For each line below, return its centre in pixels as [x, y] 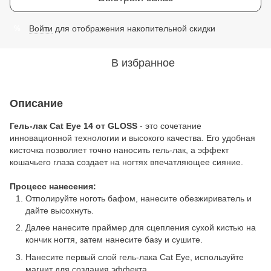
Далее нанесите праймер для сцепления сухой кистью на [141, 228]
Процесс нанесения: [53, 186]
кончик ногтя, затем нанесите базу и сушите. [114, 240]
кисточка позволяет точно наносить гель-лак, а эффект [119, 150]
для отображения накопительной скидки [134, 28]
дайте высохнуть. [60, 211]
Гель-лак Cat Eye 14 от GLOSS [73, 126]
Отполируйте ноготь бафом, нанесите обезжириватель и [139, 198]
